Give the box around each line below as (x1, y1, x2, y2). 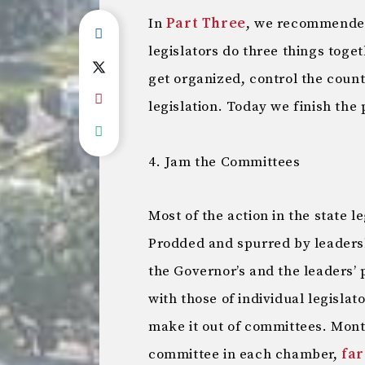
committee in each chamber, (148, 345, 342, 363)
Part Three (165, 15, 246, 33)
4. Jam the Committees (148, 153, 301, 171)
